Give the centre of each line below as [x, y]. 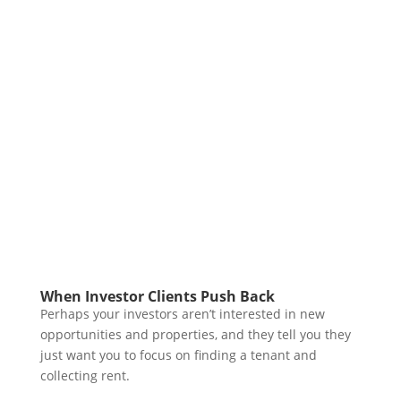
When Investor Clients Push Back [157, 296]
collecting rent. [85, 375]
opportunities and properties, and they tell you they [195, 334]
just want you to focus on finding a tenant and [178, 354]
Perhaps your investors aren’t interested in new [182, 313]
